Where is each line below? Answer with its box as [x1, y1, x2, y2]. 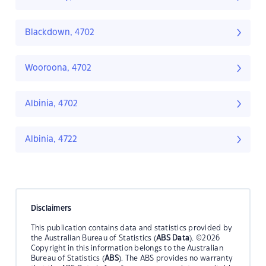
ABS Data [156, 234, 190, 242]
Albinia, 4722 [25, 135, 77, 144]
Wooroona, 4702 [25, 64, 91, 73]
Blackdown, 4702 [25, 28, 94, 37]
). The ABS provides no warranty [119, 254, 233, 262]
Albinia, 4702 [25, 100, 78, 109]
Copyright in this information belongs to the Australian [30, 244, 223, 252]
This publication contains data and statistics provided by [30, 224, 233, 232]
